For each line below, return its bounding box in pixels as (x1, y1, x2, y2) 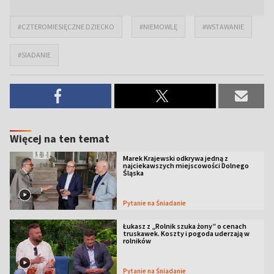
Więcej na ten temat (10, 131, 109, 146)
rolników (122, 235, 151, 245)
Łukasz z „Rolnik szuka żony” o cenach (122, 221, 246, 231)
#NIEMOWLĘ (139, 22, 177, 31)
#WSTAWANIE (202, 22, 244, 31)
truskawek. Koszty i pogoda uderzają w (122, 228, 250, 238)
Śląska (122, 168, 144, 177)
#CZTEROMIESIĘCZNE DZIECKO (18, 22, 114, 31)
